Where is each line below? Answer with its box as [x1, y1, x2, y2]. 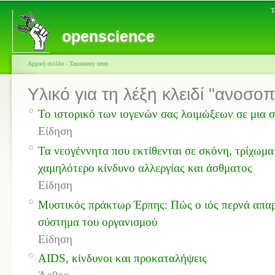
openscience [62, 28, 155, 45]
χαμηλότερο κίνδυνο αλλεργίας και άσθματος [37, 161, 252, 174]
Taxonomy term [69, 60, 108, 67]
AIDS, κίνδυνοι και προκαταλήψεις [37, 252, 207, 265]
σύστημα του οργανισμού [37, 215, 157, 228]
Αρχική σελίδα [28, 60, 64, 67]
